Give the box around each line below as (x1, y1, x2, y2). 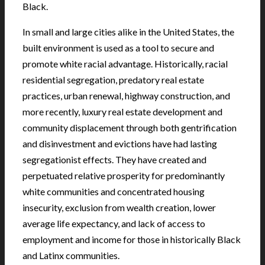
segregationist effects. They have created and (22, 154, 206, 166)
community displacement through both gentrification (22, 122, 237, 134)
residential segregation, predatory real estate (22, 74, 204, 86)
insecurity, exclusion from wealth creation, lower (22, 202, 216, 214)
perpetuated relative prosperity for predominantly (22, 170, 225, 182)
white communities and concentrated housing (22, 186, 205, 198)
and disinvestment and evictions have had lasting (22, 138, 217, 150)
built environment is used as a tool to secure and (22, 42, 214, 54)
